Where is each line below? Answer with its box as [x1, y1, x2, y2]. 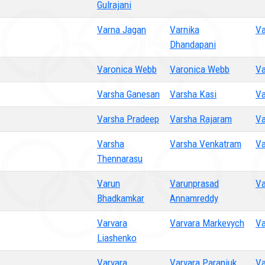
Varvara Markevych [170, 217, 244, 229]
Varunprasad [170, 177, 219, 189]
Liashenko [97, 232, 137, 244]
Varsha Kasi [170, 88, 216, 100]
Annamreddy [170, 192, 218, 204]
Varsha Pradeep [97, 113, 159, 125]
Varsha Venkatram [170, 138, 241, 150]
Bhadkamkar [97, 192, 144, 204]
